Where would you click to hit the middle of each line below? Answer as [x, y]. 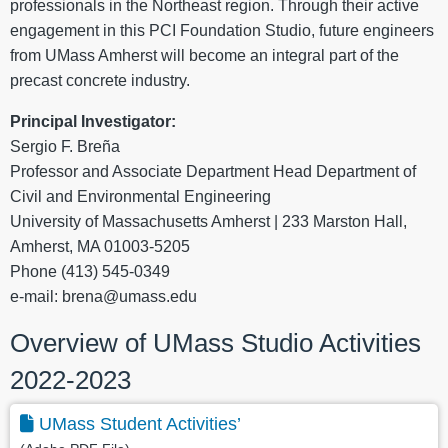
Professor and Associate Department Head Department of [213, 172]
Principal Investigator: [93, 122]
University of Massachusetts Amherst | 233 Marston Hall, [208, 222]
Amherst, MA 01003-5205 [100, 247]
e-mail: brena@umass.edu [103, 297]
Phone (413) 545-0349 [90, 272]
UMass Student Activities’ [140, 424]
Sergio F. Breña [65, 147]
